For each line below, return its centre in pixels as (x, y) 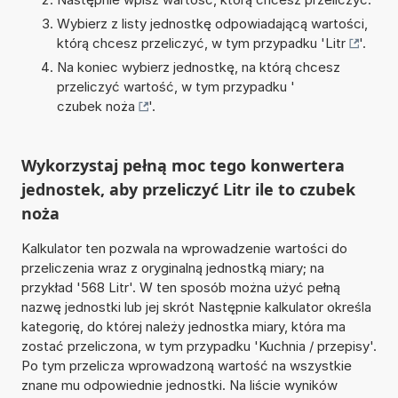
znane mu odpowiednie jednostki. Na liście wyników (179, 385)
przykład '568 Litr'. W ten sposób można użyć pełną (180, 287)
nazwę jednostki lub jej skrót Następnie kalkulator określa (196, 306)
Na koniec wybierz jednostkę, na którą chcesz (198, 67)
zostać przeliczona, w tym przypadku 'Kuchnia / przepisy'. (199, 346)
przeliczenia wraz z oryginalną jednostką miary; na (172, 267)
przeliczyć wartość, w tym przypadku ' (175, 86)
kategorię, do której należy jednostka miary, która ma (183, 326)
